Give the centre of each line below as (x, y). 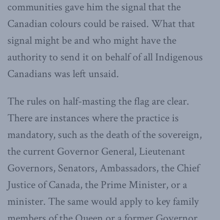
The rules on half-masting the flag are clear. (98, 101)
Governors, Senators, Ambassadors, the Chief (103, 168)
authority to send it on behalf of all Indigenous (105, 57)
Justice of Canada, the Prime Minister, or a (97, 185)
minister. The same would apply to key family (103, 201)
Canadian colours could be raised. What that (101, 24)
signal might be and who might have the (92, 40)
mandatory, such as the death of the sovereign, (105, 135)
